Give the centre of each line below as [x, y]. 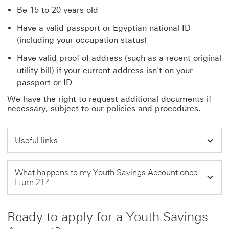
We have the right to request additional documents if [109, 99]
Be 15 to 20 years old [58, 10]
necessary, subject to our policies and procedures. [104, 109]
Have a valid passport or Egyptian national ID [104, 28]
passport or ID [44, 83]
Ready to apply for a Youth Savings [108, 217]
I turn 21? [33, 182]
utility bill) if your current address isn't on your [105, 70]
